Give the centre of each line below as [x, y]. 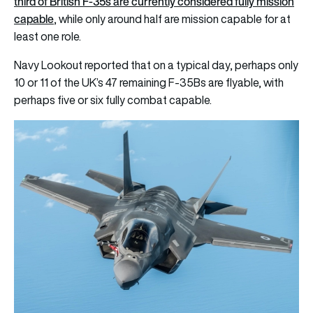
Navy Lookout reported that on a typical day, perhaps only [156, 65]
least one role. [48, 36]
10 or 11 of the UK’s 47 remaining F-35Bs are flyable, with [149, 82]
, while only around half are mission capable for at [172, 19]
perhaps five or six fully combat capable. [113, 100]
